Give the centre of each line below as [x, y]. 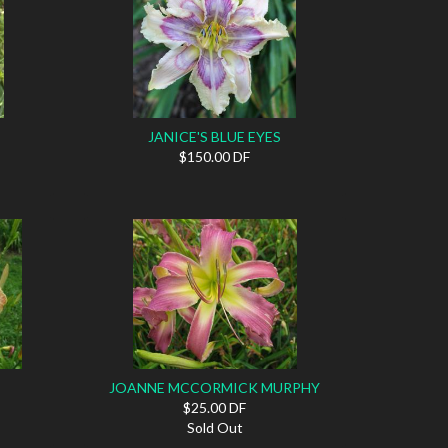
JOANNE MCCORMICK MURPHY [215, 387]
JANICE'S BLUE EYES [215, 136]
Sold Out [214, 427]
